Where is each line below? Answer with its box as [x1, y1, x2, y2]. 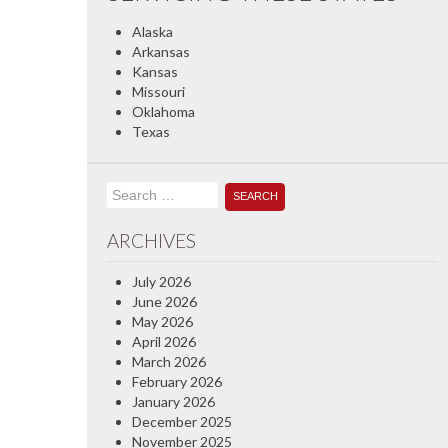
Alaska [132, 23, 173, 40]
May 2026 [132, 312, 193, 330]
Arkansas [132, 43, 190, 60]
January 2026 [132, 392, 215, 410]
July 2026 [132, 272, 191, 290]
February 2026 [132, 372, 222, 390]
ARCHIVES [107, 228, 196, 252]
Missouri [132, 83, 185, 100]
